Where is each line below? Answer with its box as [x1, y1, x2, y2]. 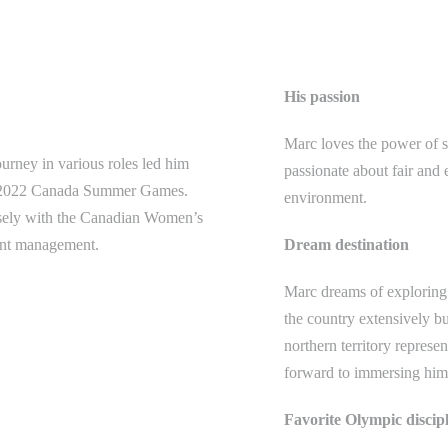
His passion [284, 88, 360, 105]
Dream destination [284, 236, 409, 253]
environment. [284, 189, 367, 206]
